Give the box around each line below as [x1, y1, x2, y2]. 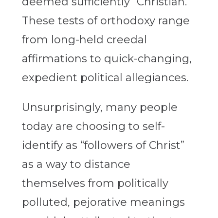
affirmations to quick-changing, [21, 52, 192, 66]
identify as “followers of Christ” [21, 139, 184, 152]
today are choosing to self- [21, 120, 165, 133]
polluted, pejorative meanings [21, 196, 185, 209]
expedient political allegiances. [21, 71, 188, 85]
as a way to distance [21, 158, 130, 171]
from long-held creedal [21, 33, 147, 47]
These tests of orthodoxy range [21, 14, 190, 28]
